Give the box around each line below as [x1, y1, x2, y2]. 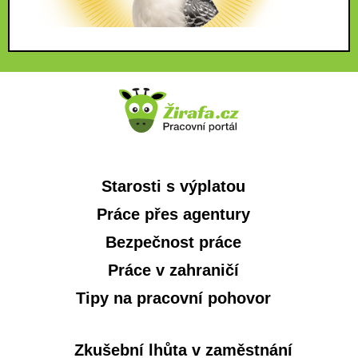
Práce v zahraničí [107, 261, 239, 279]
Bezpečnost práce [105, 233, 241, 251]
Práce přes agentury [96, 205, 250, 223]
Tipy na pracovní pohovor [75, 288, 271, 307]
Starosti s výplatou [101, 177, 245, 195]
